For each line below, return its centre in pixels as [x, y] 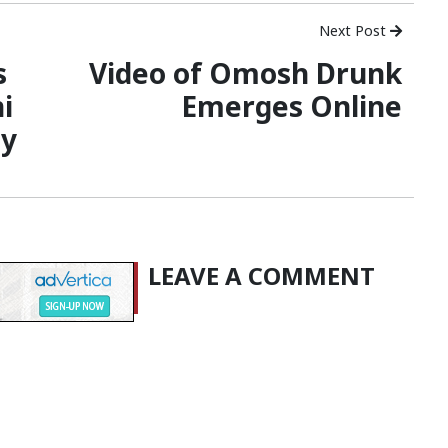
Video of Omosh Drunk [245, 73]
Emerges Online [291, 106]
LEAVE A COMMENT [261, 276]
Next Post [354, 31]
